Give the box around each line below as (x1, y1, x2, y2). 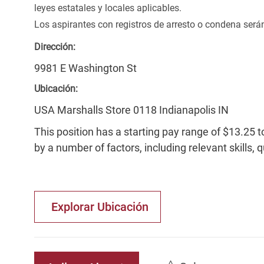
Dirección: (34, 41, 75, 53)
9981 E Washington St (34, 62, 137, 75)
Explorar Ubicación (51, 200, 148, 214)
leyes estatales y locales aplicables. (34, 2, 181, 14)
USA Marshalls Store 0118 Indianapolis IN (34, 104, 229, 117)
